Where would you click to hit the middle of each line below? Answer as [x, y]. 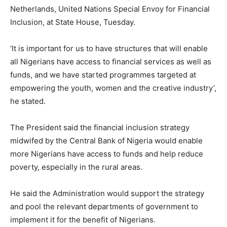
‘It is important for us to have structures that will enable [109, 48]
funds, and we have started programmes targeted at [103, 74]
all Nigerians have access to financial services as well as [111, 61]
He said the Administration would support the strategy [107, 193]
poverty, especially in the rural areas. [76, 167]
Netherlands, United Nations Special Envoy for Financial [110, 9]
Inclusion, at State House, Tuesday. [73, 22]
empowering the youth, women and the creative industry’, [113, 88]
